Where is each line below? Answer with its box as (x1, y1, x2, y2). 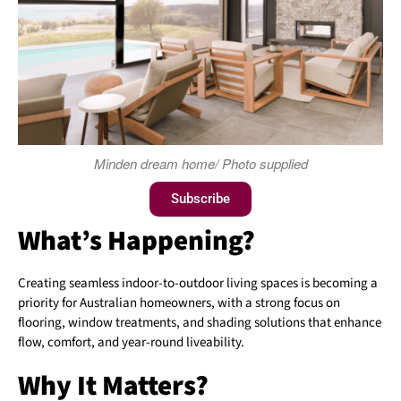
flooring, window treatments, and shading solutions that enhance (18, 312, 381, 332)
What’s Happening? (18, 220, 255, 260)
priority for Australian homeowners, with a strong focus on (18, 293, 340, 312)
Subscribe (171, 190, 230, 207)
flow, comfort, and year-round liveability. (18, 332, 244, 352)
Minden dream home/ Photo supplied (93, 153, 308, 173)
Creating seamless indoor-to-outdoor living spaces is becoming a (18, 273, 378, 293)
